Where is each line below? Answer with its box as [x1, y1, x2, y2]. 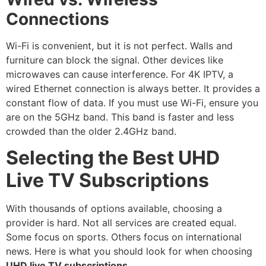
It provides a [201, 82, 260, 94]
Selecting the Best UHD [6, 146, 220, 170]
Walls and [190, 39, 233, 52]
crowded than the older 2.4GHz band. [6, 125, 176, 137]
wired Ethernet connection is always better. [6, 82, 201, 94]
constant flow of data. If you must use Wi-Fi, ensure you [6, 96, 258, 109]
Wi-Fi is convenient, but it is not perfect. [6, 39, 187, 52]
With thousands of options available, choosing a [6, 202, 222, 215]
